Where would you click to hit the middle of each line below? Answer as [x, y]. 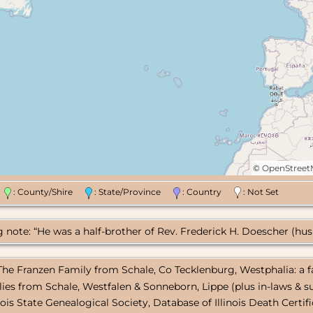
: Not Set [260, 192]
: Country [207, 192]
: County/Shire [48, 192]
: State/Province [133, 192]
